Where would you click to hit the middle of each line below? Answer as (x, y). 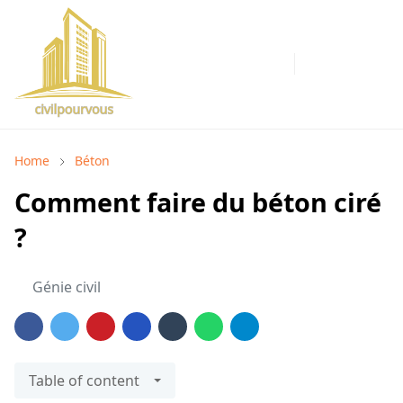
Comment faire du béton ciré (198, 201)
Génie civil (67, 287)
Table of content (84, 380)
